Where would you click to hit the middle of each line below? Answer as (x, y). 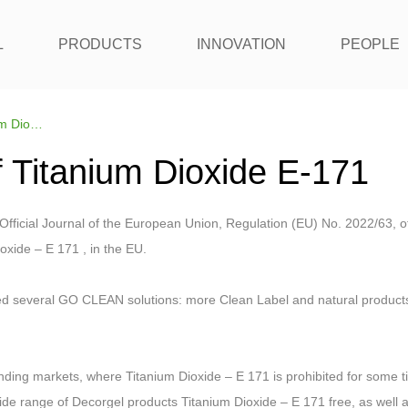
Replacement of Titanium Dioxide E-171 (37, 124)
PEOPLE (370, 44)
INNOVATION (241, 44)
